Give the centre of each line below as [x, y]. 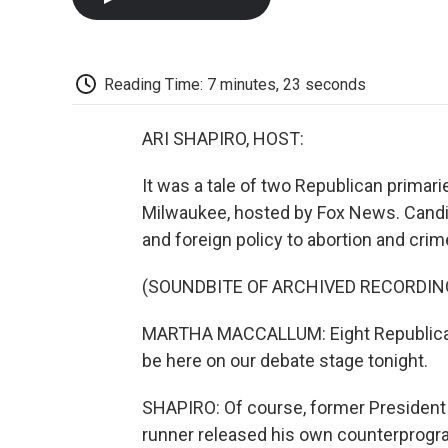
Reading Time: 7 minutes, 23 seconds [235, 84]
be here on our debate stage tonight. [285, 361]
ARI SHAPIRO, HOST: [223, 139]
